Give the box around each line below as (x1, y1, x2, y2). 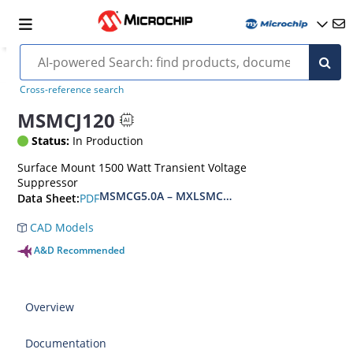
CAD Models (27, 220, 95, 235)
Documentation (25, 336, 107, 351)
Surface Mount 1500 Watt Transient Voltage (17, 160, 247, 175)
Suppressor (17, 175, 79, 190)
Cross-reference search (19, 83, 124, 96)
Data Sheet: (17, 191, 80, 206)
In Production (69, 133, 144, 148)
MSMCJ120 (17, 106, 116, 133)
